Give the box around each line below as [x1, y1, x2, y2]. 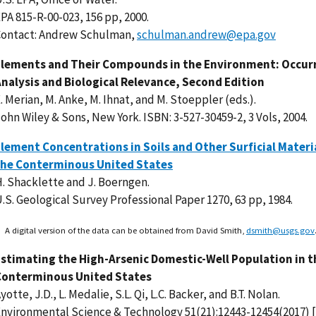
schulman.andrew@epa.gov [137, 27, 276, 43]
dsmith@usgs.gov [246, 224, 315, 236]
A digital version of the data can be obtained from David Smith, [5, 224, 246, 236]
